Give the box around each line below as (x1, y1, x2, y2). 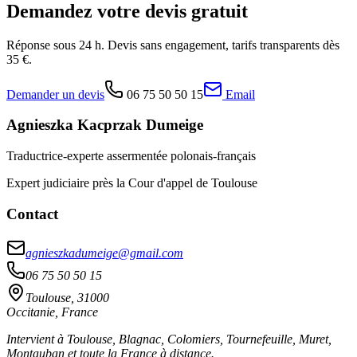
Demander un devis (6, 87, 104, 101)
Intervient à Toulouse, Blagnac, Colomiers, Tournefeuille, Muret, (6, 331, 331, 346)
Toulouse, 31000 (25, 290, 109, 304)
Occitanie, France (6, 304, 98, 319)
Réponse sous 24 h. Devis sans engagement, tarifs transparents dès (6, 37, 339, 52)
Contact (6, 205, 58, 222)
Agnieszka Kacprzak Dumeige (6, 116, 203, 134)
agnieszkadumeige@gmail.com (25, 245, 183, 260)
